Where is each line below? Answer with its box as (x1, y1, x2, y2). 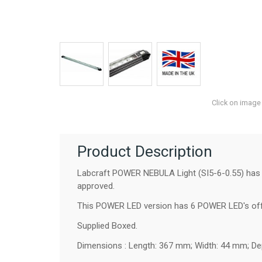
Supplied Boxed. (77, 220, 137, 231)
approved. (77, 180, 117, 191)
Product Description (77, 143, 212, 161)
